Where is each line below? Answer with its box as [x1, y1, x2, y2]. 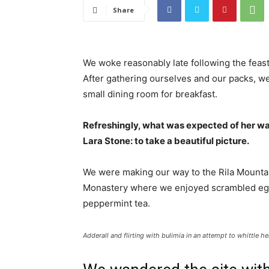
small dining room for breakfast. [83, 88, 217, 100]
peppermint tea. [83, 198, 150, 210]
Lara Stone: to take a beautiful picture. [83, 135, 249, 147]
